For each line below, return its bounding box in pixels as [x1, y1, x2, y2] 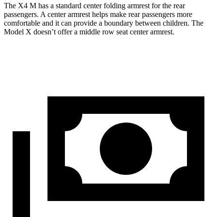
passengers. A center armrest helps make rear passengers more [4, 10, 192, 18]
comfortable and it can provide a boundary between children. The [4, 19, 203, 27]
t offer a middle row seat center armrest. [54, 28, 174, 36]
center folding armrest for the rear [83, 1, 185, 10]
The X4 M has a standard [4, 1, 83, 10]
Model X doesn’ [4, 28, 54, 36]
